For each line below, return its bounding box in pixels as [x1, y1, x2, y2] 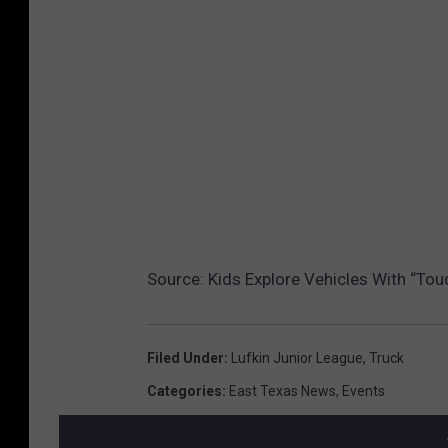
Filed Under [147, 349, 224, 366]
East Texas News [229, 382, 336, 399]
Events [342, 382, 385, 399]
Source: [147, 268, 208, 289]
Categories [147, 382, 222, 399]
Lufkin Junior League [231, 349, 363, 366]
